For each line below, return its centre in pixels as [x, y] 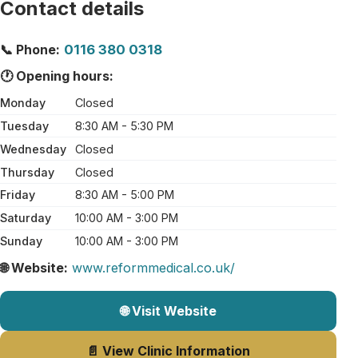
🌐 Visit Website [168, 310]
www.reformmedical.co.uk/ [153, 268]
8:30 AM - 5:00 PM [123, 195]
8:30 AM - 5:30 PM [123, 126]
